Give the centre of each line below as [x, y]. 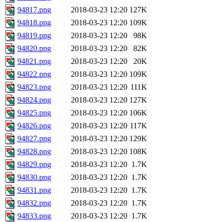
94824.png [34, 100]
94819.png [34, 36]
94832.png [34, 203]
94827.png [34, 139]
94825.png [34, 113]
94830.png [34, 177]
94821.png [34, 61]
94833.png [34, 216]
